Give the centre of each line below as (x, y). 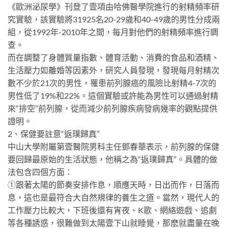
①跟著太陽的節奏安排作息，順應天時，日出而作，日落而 (113, 185)
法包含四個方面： (40, 172)
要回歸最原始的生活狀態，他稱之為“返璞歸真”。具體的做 (112, 159)
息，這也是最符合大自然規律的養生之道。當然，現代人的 (113, 197)
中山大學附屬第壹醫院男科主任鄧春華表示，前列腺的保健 (113, 147)
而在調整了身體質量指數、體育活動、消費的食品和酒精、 (113, 58)
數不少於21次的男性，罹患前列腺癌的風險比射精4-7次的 (112, 83)
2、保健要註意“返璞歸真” (54, 134)
